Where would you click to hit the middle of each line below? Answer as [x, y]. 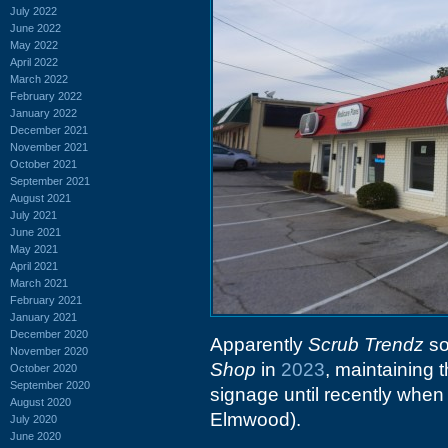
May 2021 [34, 248]
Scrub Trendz [366, 344]
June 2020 [35, 435]
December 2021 [49, 129]
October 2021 [43, 163]
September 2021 [50, 180]
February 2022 [46, 95]
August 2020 [40, 401]
